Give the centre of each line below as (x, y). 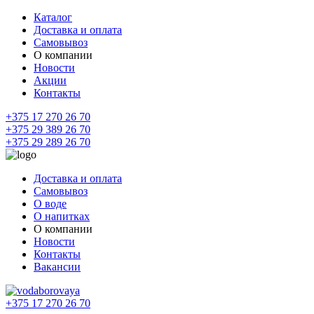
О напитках (62, 216)
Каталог (53, 17)
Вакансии (57, 267)
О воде (50, 204)
